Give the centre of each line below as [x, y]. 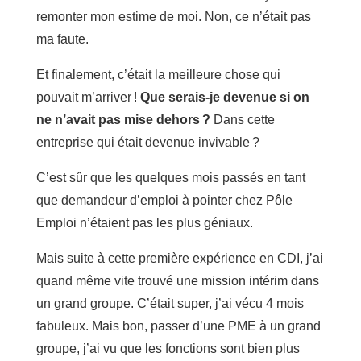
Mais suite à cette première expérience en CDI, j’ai [179, 258]
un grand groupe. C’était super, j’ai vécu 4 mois [170, 303]
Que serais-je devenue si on [224, 97]
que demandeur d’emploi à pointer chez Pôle [164, 200]
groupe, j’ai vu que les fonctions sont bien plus [168, 348]
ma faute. [62, 39]
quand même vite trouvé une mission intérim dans [177, 280]
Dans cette [244, 119]
